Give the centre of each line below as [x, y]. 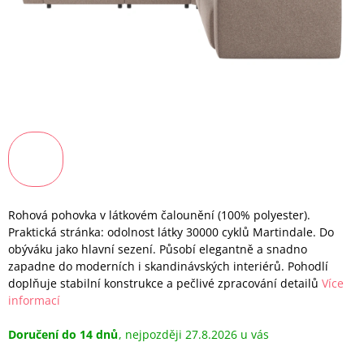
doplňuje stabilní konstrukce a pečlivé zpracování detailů [163, 283]
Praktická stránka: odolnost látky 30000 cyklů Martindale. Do [171, 232]
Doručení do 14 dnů [63, 334]
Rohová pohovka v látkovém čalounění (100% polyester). [159, 215]
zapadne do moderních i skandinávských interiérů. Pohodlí [168, 266]
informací [34, 300]
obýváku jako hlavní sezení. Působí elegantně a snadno [158, 249]
